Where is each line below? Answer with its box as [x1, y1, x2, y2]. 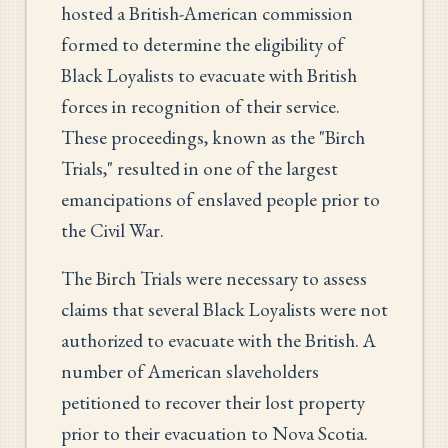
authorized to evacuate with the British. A [60, 327, 376, 353]
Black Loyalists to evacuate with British [60, 62, 357, 88]
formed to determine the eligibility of [60, 31, 344, 57]
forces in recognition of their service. [60, 93, 340, 119]
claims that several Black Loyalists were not [60, 296, 388, 322]
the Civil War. [60, 217, 164, 243]
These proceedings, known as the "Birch [60, 124, 365, 150]
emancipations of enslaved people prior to [60, 186, 380, 212]
